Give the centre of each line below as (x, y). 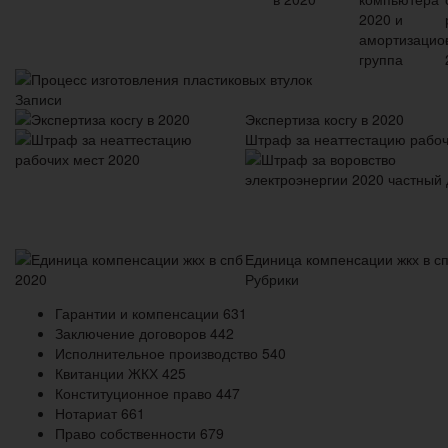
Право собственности (127, 432)
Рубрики (272, 278)
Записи (38, 98)
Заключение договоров (132, 332)
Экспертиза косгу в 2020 (324, 118)
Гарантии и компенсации (139, 312)
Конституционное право (135, 392)
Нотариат (88, 412)
